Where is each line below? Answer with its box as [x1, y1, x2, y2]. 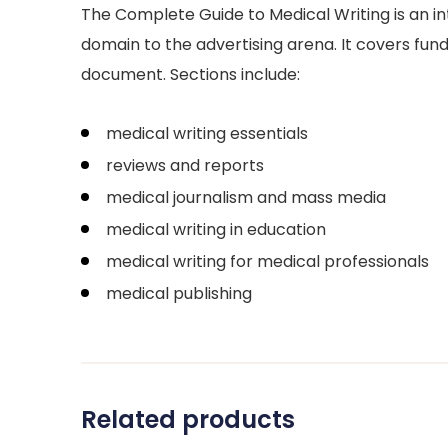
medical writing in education [106, 218, 326, 241]
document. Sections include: [81, 63, 300, 86]
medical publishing [106, 282, 252, 305]
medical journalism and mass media [106, 186, 386, 209]
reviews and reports [106, 154, 264, 177]
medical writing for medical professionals [106, 250, 429, 273]
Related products [81, 403, 295, 436]
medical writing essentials [106, 122, 308, 145]
